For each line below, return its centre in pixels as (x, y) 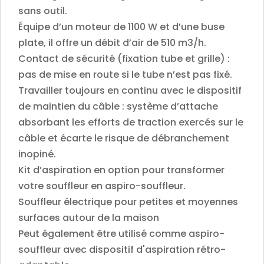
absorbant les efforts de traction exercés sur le (131, 122)
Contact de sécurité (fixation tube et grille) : (124, 58)
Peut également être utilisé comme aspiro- (121, 233)
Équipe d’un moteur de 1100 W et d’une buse (121, 27)
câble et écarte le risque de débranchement (124, 138)
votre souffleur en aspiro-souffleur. (102, 186)
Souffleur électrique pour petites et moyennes (128, 202)
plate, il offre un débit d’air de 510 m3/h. (112, 42)
